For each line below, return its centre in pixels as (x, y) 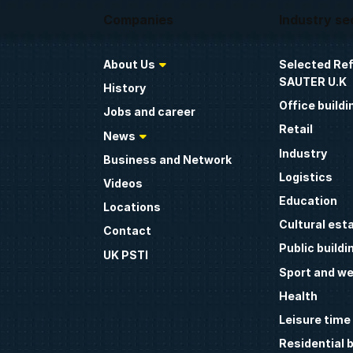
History (125, 88)
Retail (295, 129)
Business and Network (168, 159)
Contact (128, 231)
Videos (123, 183)
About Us (130, 64)
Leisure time (314, 319)
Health (298, 295)
